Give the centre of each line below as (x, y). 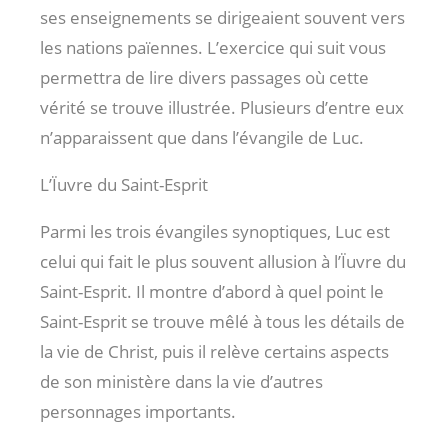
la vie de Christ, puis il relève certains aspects (214, 351)
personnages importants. (138, 411)
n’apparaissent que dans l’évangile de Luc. (202, 137)
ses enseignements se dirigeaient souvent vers (222, 17)
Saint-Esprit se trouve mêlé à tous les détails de (222, 321)
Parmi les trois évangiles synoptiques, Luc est (215, 231)
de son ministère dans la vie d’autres (181, 381)
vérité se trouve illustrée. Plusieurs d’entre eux (222, 107)
